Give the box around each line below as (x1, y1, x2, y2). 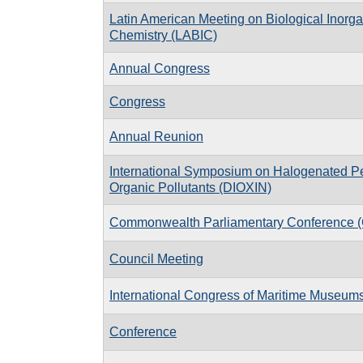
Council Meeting (109, 251, 203, 266)
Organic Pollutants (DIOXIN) (109, 180, 271, 194)
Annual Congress (109, 61, 210, 75)
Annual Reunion (109, 129, 203, 143)
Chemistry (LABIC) (109, 28, 217, 42)
